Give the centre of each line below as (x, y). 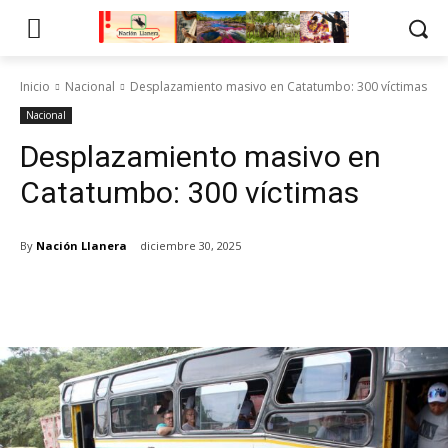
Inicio (35, 86)
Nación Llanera (81, 245)
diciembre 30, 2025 (190, 246)
